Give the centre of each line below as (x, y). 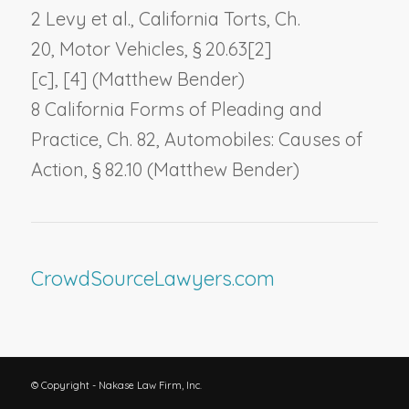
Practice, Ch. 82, (97, 139)
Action (57, 169)
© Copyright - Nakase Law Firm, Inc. (116, 386)
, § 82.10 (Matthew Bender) (191, 169)
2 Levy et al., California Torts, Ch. (165, 18)
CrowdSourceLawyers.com (152, 278)
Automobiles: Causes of (263, 139)
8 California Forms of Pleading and (176, 109)
